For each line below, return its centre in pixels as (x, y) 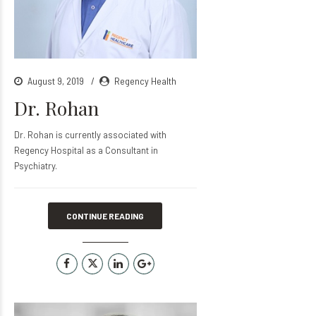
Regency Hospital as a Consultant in (86, 150)
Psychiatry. (36, 165)
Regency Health (145, 80)
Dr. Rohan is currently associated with (90, 134)
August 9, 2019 (57, 80)
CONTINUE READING (105, 215)
